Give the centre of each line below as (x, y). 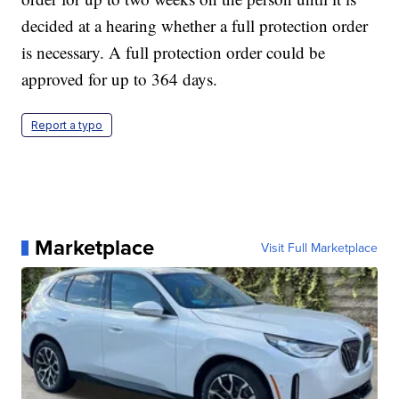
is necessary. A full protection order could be (174, 53)
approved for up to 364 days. (120, 79)
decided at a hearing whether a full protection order (195, 26)
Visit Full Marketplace (319, 248)
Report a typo (67, 126)
